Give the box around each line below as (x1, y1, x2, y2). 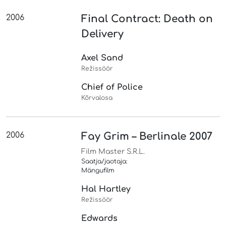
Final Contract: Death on (81, 13, 213, 25)
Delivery (81, 28, 124, 40)
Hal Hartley (81, 184, 131, 194)
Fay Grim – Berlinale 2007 (81, 130, 213, 142)
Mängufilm (81, 166, 115, 174)
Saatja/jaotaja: (81, 157, 128, 165)
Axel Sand (81, 53, 124, 63)
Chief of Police (81, 82, 143, 92)
